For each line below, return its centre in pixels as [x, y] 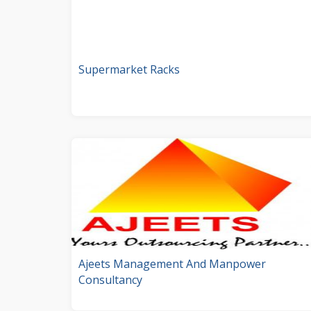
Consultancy [110, 279]
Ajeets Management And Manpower [172, 263]
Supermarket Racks [129, 69]
